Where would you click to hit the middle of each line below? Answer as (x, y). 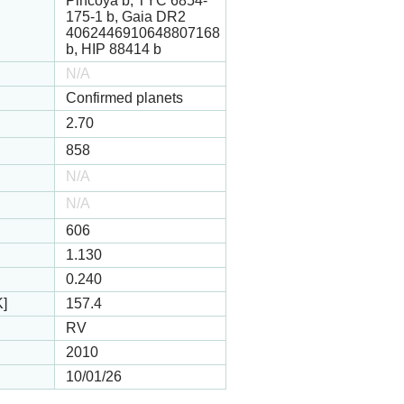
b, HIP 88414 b (114, 50)
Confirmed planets (124, 98)
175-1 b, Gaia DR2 (126, 17)
